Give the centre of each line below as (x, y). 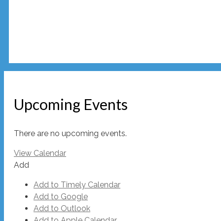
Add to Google (61, 196)
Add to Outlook (62, 208)
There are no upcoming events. (70, 133)
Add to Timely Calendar (77, 184)
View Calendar (40, 153)
